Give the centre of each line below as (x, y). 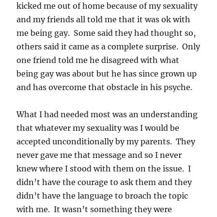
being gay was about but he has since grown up (107, 73)
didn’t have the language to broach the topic (102, 195)
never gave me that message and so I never (99, 155)
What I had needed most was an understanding (107, 114)
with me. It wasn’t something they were (94, 209)
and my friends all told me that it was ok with (104, 19)
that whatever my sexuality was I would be (98, 128)
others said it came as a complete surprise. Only (108, 46)
